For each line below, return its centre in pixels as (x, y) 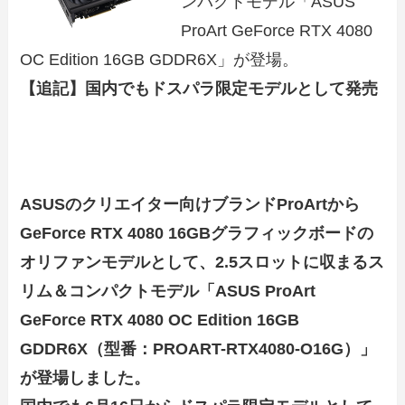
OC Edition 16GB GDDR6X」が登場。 (160, 59)
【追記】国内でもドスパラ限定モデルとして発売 (199, 88)
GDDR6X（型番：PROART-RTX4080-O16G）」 (198, 348)
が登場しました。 (85, 377)
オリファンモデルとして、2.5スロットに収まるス (202, 262)
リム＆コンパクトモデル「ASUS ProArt (168, 291)
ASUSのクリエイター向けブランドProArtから (190, 204)
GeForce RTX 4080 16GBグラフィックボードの (197, 233)
